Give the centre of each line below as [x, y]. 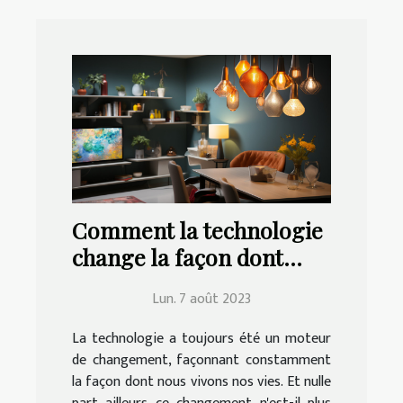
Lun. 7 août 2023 [201, 300]
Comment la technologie [197, 230]
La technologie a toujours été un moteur [201, 339]
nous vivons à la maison [191, 284]
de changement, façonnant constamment [201, 361]
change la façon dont [178, 257]
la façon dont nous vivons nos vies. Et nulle [201, 382]
